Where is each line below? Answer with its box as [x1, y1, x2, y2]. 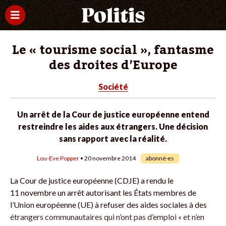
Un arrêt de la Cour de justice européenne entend [17, 109, 209, 119]
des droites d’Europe [48, 53, 178, 78]
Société [98, 82, 128, 91]
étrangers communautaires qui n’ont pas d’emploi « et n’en [10, 212, 204, 221]
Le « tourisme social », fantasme [12, 38, 214, 63]
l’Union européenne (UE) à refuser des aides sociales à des [10, 200, 207, 209]
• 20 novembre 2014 [80, 154, 136, 162]
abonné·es [146, 154, 174, 162]
